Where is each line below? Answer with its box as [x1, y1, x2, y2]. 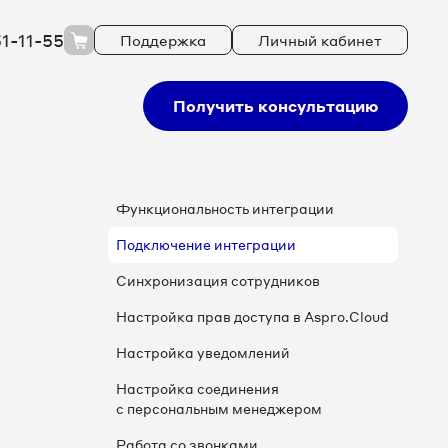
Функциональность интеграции [116, 200, 334, 217]
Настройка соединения [116, 380, 279, 397]
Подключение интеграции [116, 236, 296, 253]
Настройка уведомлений [116, 344, 290, 361]
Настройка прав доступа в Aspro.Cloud [116, 308, 389, 325]
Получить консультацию [173, 96, 378, 116]
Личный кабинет [258, 31, 382, 49]
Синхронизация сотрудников [116, 272, 320, 289]
